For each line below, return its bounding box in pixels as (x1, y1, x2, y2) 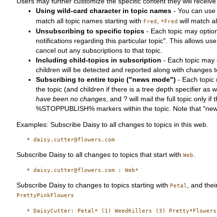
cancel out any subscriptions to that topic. (36, 46, 163, 54)
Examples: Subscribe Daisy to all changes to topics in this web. (16, 121, 209, 129)
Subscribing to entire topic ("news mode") (36, 76, 176, 83)
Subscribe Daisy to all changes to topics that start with (16, 151, 184, 159)
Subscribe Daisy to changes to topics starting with (16, 182, 170, 189)
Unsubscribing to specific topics (36, 27, 145, 35)
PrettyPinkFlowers (16, 192, 75, 199)
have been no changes (36, 95, 107, 103)
